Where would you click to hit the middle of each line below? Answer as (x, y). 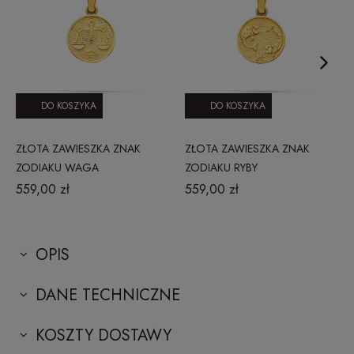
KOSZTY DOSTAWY (104, 335)
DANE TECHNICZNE (108, 295)
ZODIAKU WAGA (57, 167)
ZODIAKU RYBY (221, 167)
